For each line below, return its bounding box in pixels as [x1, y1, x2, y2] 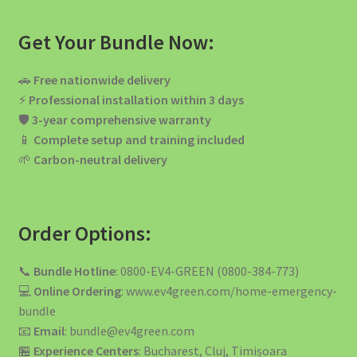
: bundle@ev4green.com [64, 322, 194, 339]
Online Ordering [33, 282, 121, 299]
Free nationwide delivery [33, 72, 171, 88]
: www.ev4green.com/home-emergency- [120, 282, 337, 299]
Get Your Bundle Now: [18, 29, 214, 56]
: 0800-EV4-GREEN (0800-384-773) [115, 262, 299, 279]
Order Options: [18, 220, 151, 246]
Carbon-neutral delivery [33, 151, 167, 168]
